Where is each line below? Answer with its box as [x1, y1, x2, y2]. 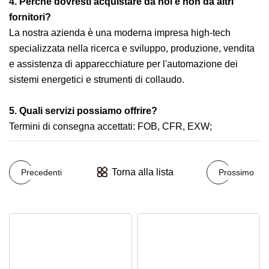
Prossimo [219, 167, 254, 177]
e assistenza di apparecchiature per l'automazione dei [9, 59, 238, 69]
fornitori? [9, 12, 51, 22]
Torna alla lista [111, 167, 174, 177]
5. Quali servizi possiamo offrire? [9, 106, 157, 116]
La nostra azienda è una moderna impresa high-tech [9, 28, 231, 38]
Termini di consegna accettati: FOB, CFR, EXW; [9, 121, 212, 131]
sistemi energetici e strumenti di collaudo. [9, 74, 184, 85]
